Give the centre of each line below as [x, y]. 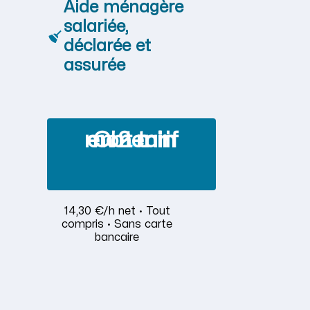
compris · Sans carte [117, 225]
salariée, [96, 27]
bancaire [117, 238]
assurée [94, 66]
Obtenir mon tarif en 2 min [131, 140]
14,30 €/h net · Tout [117, 211]
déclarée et [107, 46]
